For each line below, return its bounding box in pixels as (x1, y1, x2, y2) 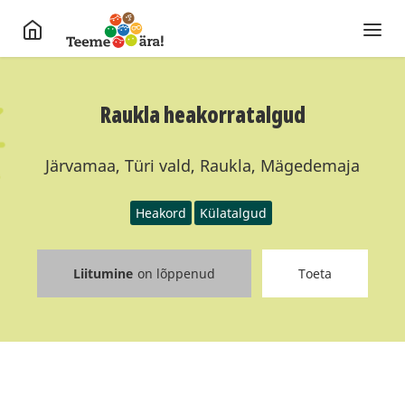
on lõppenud (137, 265, 215, 282)
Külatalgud (200, 204, 267, 221)
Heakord (136, 204, 186, 221)
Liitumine (73, 265, 133, 282)
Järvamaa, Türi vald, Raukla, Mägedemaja (45, 155, 360, 176)
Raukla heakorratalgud (99, 99, 306, 129)
